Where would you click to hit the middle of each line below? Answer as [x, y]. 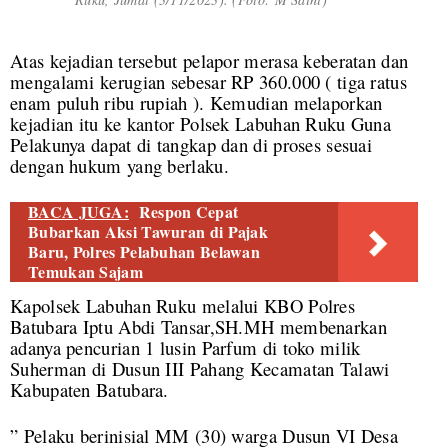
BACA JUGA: [78, 211]
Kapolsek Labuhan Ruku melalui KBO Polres [182, 305]
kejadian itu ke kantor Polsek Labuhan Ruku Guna [201, 123]
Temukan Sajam [85, 271]
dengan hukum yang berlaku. [119, 165]
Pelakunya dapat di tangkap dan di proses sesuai [191, 144]
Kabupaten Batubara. [89, 389]
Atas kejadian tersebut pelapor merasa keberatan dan [209, 60]
